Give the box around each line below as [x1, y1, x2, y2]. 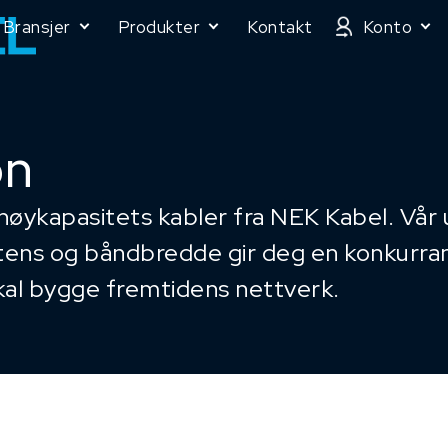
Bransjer [2, 15, 71, 38]
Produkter [117, 15, 200, 38]
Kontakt [247, 15, 313, 38]
